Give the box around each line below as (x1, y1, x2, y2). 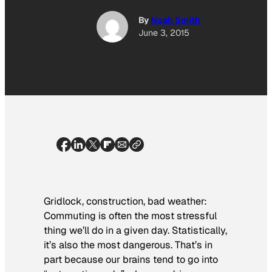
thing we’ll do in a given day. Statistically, (44, 223, 227, 237)
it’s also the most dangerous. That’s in (44, 238, 212, 251)
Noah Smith (151, 15, 200, 26)
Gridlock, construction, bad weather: (44, 194, 207, 208)
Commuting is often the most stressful (44, 209, 217, 222)
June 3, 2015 (138, 27, 189, 39)
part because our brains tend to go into (44, 253, 218, 266)
